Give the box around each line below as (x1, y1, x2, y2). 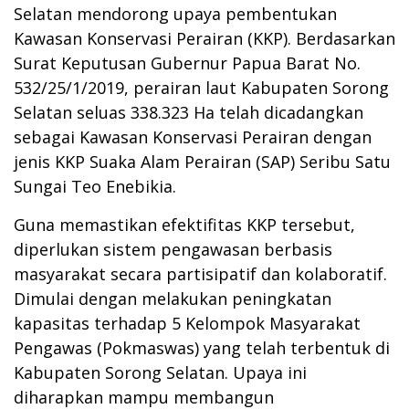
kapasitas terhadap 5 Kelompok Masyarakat (14, 311, 361, 334)
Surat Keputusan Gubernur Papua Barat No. (14, 51, 361, 74)
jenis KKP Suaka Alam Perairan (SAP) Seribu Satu (14, 150, 391, 173)
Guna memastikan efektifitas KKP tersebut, (14, 213, 355, 236)
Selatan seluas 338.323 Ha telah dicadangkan (14, 100, 363, 123)
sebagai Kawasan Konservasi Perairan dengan (14, 125, 372, 148)
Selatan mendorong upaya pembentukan (14, 2, 337, 25)
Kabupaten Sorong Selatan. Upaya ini (14, 361, 307, 383)
